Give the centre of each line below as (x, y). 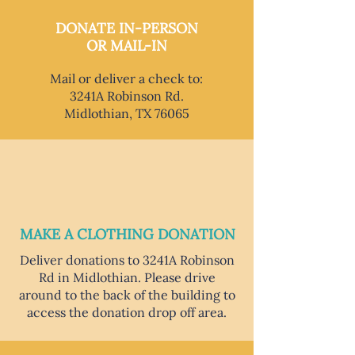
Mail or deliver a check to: (126, 78)
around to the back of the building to (127, 295)
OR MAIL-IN (126, 46)
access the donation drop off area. (127, 312)
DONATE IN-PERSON (126, 28)
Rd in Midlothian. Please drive (127, 277)
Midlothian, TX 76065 (126, 113)
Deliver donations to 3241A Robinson (127, 260)
